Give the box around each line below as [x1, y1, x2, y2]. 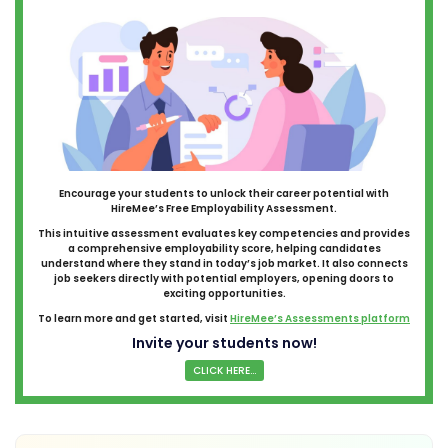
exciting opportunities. [162, 285, 286, 301]
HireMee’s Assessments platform [230, 310, 410, 326]
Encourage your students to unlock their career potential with [59, 185, 389, 201]
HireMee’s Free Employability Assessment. [111, 200, 337, 216]
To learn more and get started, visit [38, 310, 230, 326]
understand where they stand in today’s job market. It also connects [40, 255, 408, 271]
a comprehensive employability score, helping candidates [67, 240, 381, 256]
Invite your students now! [131, 332, 317, 353]
